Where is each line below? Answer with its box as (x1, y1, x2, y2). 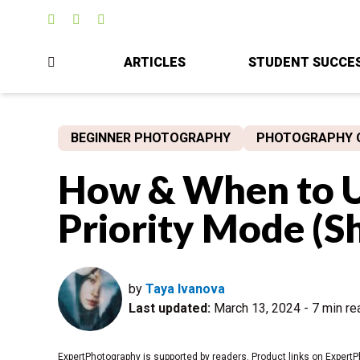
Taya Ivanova (145, 280, 225, 297)
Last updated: (129, 300, 211, 316)
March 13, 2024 (211, 300, 301, 316)
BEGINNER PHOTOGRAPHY (71, 129, 231, 145)
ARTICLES (124, 55, 186, 71)
